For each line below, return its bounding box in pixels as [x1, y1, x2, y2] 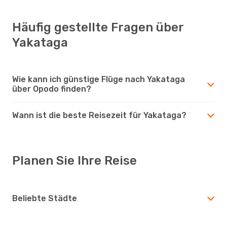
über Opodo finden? [12, 84, 91, 94]
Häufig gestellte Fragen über [12, 20, 183, 34]
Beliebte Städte [12, 193, 77, 203]
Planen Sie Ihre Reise [12, 153, 137, 168]
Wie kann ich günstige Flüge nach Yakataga [12, 74, 185, 84]
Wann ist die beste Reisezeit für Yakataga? [12, 110, 186, 120]
